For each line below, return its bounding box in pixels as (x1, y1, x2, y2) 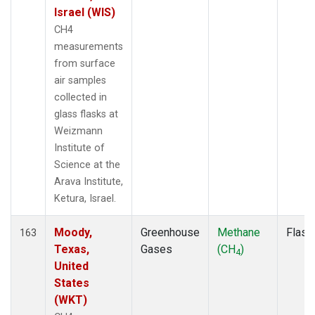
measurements (54, 40, 123, 53)
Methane (217, 225, 260, 239)
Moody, (54, 225, 92, 239)
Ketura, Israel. (54, 192, 116, 205)
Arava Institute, (54, 175, 123, 188)
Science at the (54, 158, 120, 171)
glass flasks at (54, 108, 118, 120)
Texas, (54, 242, 89, 256)
